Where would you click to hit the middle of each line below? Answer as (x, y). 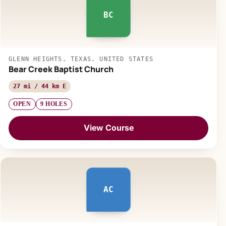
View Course (108, 128)
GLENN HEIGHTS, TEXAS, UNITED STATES (81, 59)
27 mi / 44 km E (40, 86)
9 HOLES (54, 104)
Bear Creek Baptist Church (61, 69)
